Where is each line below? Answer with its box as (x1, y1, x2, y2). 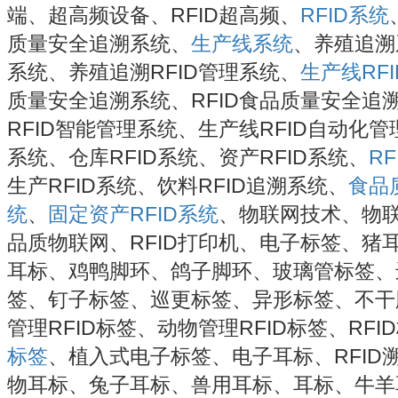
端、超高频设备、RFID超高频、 (7, 3, 300, 27)
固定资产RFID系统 (48, 202, 219, 226)
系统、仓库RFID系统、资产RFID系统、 (7, 145, 369, 169)
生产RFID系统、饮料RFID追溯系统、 (7, 173, 348, 197)
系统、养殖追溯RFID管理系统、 (7, 60, 300, 84)
